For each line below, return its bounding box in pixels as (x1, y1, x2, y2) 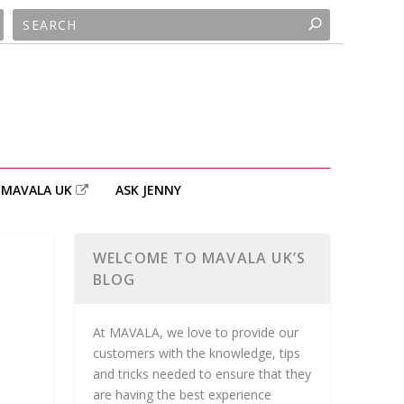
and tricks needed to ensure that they (92, 365, 311, 382)
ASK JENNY (115, 181, 181, 198)
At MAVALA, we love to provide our (92, 324, 298, 341)
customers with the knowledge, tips (92, 344, 300, 362)
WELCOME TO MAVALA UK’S (92, 248, 307, 268)
